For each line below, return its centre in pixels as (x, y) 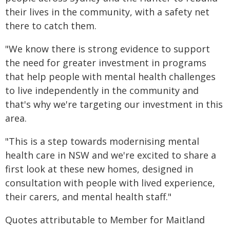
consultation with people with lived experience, (110, 183)
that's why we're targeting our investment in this (114, 104)
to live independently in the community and (102, 90)
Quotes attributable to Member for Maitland (105, 220)
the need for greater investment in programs (106, 63)
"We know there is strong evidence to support (108, 49)
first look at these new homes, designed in (99, 169)
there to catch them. (51, 26)
